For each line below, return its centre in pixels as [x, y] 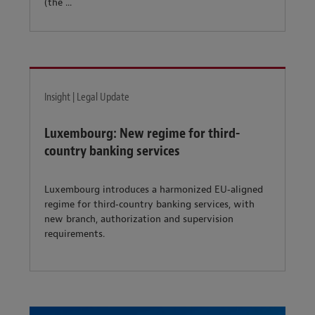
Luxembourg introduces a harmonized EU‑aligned [154, 190]
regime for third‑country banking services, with [149, 205]
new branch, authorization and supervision [139, 219]
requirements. [75, 234]
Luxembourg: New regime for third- [142, 133]
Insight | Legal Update [87, 97]
